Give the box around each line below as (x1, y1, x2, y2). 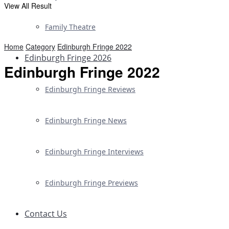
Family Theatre (45, 22, 96, 32)
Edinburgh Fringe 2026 (25, 52, 111, 63)
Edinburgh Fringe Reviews (45, 84, 135, 94)
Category (26, 41, 55, 52)
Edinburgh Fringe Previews (45, 178, 138, 188)
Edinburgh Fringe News (45, 116, 127, 125)
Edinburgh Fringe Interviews (45, 147, 144, 156)
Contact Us (25, 208, 67, 219)
